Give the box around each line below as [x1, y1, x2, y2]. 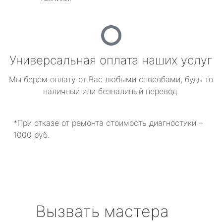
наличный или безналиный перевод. [43, 86, 179, 96]
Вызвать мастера [36, 202, 169, 221]
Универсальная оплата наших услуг [9, 53, 213, 67]
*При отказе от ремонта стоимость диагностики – [13, 118, 203, 128]
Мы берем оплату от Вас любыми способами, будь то [9, 74, 213, 84]
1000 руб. [13, 130, 50, 140]
